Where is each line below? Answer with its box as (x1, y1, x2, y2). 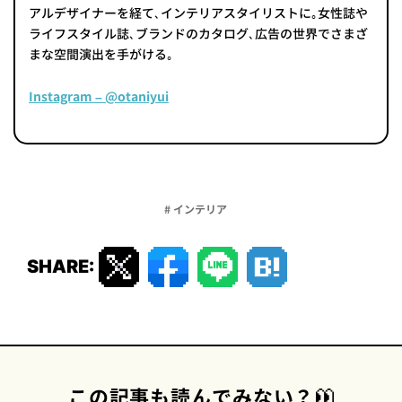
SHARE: (27, 256, 94, 277)
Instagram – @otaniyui (29, 87, 169, 105)
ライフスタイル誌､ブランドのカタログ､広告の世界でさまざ (29, 24, 368, 42)
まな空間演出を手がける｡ (29, 45, 173, 63)
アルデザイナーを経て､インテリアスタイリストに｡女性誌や (29, 4, 368, 22)
